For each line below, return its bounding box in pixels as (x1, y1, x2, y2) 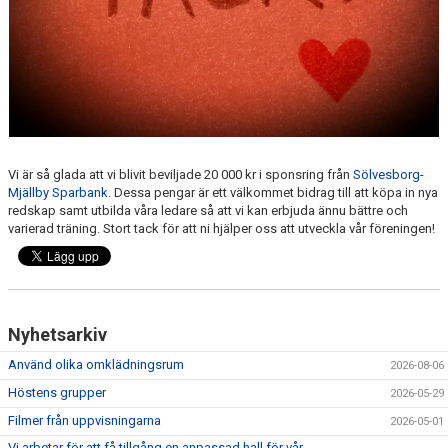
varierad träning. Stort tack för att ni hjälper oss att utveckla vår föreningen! (8, 221, 438, 237)
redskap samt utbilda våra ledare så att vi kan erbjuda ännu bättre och (8, 203, 408, 219)
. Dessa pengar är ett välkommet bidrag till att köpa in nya (108, 185, 438, 201)
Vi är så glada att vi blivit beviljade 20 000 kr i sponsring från (8, 167, 353, 183)
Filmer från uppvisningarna (8, 413, 161, 429)
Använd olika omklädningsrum (8, 357, 184, 373)
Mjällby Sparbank (8, 185, 108, 201)
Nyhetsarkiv (8, 324, 107, 346)
